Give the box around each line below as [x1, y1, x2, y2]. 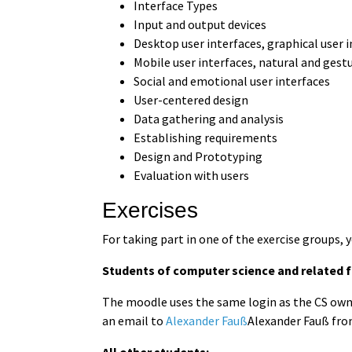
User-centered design [134, 91, 249, 108]
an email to [102, 312, 167, 328]
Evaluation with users [134, 167, 250, 183]
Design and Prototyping [134, 148, 263, 164]
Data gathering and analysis [134, 110, 284, 126]
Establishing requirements [134, 129, 278, 145]
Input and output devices [134, 16, 267, 32]
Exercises [102, 197, 199, 222]
